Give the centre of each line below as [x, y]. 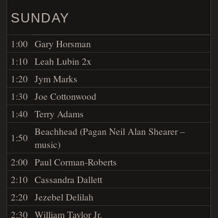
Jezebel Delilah [64, 196]
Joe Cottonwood [66, 96]
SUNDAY [40, 18]
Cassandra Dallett [69, 179]
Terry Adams [59, 113]
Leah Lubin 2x [63, 61]
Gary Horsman [63, 43]
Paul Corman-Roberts [76, 161]
